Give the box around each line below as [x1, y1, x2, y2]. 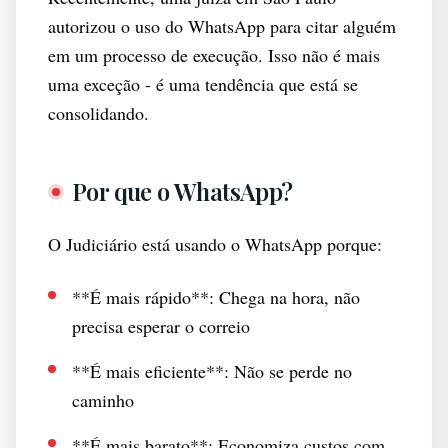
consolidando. [48, 101, 149, 125]
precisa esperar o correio [72, 314, 250, 338]
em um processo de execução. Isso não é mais [48, 43, 380, 67]
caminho [72, 388, 134, 412]
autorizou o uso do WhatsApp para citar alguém [48, 14, 396, 38]
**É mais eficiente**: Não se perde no [72, 359, 352, 383]
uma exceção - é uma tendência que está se [48, 72, 358, 96]
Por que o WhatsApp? [72, 175, 293, 207]
